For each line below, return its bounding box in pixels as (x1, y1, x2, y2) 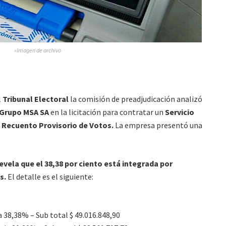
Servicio (163, 106, 194, 117)
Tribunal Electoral (3, 93, 69, 104)
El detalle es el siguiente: (6, 171, 93, 182)
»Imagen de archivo (14, 46, 61, 54)
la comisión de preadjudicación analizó (69, 93, 202, 104)
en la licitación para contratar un (49, 106, 163, 117)
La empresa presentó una (114, 120, 202, 130)
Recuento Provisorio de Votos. (2, 120, 114, 130)
